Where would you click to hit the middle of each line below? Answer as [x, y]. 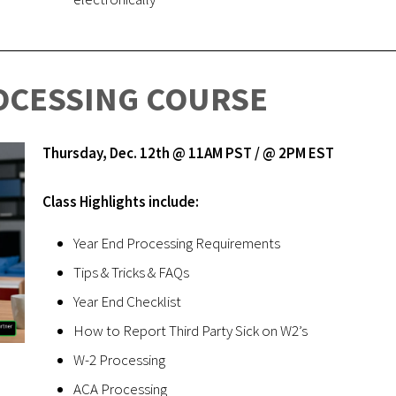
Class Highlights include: [121, 201]
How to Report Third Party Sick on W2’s [190, 330]
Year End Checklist [127, 301]
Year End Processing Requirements [177, 243]
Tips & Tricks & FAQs [131, 272]
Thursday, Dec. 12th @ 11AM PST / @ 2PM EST [188, 152]
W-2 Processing [119, 359]
